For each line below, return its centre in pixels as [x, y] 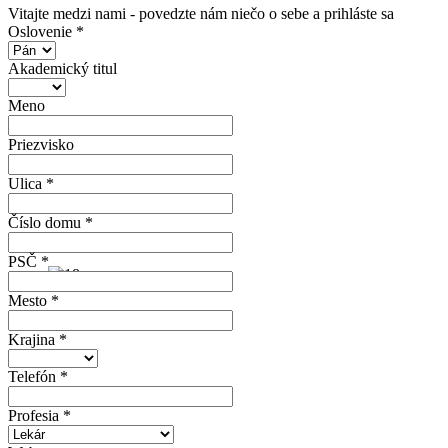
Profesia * [39, 416]
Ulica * [31, 184]
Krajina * [37, 340]
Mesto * [33, 301]
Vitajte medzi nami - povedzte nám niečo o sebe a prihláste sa [201, 14]
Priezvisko [41, 145]
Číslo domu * [50, 223]
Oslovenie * [46, 32]
